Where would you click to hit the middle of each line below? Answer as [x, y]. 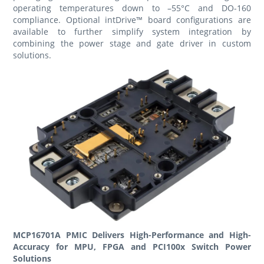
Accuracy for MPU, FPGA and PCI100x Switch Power [132, 246]
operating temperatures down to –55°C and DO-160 [132, 8]
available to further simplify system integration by [132, 31]
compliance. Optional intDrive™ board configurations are [132, 19]
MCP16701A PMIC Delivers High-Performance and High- [132, 235]
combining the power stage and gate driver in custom [132, 43]
